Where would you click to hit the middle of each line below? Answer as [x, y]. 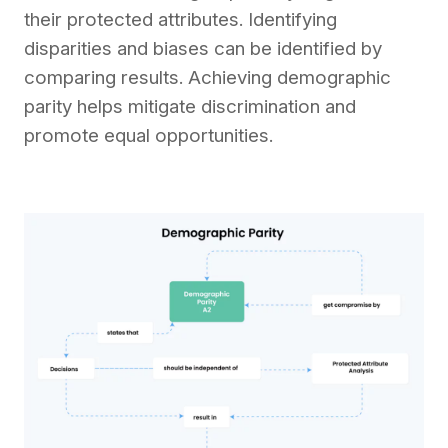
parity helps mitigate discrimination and [190, 106]
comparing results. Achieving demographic [207, 77]
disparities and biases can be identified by [203, 48]
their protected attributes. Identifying [180, 19]
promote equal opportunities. [148, 135]
